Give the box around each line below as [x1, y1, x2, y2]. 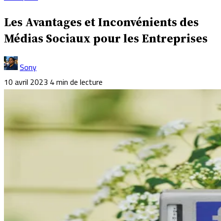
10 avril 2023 [4, 74, 48, 89]
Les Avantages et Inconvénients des [4, 13, 199, 30]
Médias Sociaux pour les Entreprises [4, 30, 208, 46]
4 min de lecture [50, 74, 103, 89]
